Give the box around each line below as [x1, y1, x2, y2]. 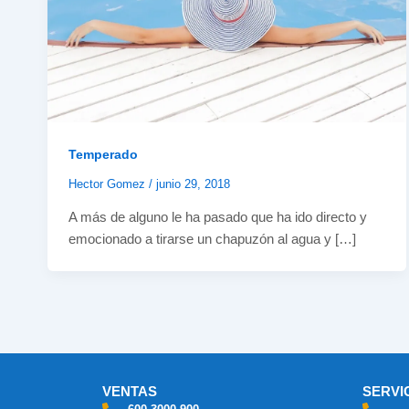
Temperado [68, 146, 138, 162]
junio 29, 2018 [155, 176, 230, 191]
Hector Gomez [68, 176, 149, 191]
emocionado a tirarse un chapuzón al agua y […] [68, 231, 356, 247]
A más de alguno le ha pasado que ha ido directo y [68, 209, 367, 225]
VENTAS [102, 383, 157, 399]
